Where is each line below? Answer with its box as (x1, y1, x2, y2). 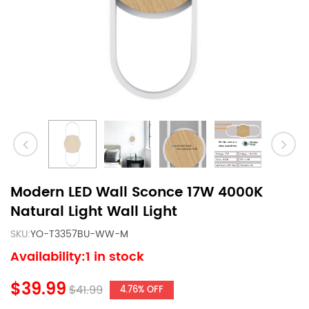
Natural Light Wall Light (10, 201, 177, 223)
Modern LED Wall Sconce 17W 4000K (10, 181, 263, 204)
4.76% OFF (120, 283, 163, 297)
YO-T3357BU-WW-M (30, 226, 128, 242)
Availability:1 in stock (10, 247, 144, 267)
